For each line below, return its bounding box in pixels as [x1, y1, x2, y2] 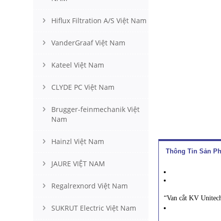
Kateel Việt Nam [51, 60, 104, 70]
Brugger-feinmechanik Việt [51, 105, 140, 114]
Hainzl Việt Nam [51, 137, 104, 146]
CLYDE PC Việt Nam [51, 82, 114, 92]
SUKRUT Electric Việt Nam [51, 203, 136, 213]
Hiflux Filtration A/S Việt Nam [51, 16, 147, 25]
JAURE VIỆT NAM [51, 159, 105, 168]
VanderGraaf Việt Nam [51, 38, 125, 47]
